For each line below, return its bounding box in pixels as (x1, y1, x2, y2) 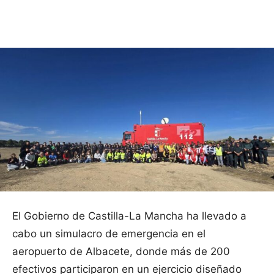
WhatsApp (236, 12, 268, 22)
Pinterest (163, 12, 191, 22)
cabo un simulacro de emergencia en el (12, 228, 206, 240)
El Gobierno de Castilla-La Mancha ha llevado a (12, 210, 246, 223)
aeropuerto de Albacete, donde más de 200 (12, 245, 230, 258)
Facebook (42, 12, 72, 22)
